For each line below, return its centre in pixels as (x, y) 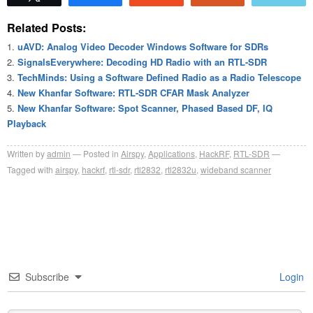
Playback (27, 123)
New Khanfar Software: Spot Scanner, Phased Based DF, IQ (145, 108)
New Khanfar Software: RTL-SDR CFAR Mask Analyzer (133, 92)
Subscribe (47, 276)
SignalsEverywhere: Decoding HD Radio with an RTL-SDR (142, 61)
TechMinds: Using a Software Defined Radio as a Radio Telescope (159, 77)
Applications (172, 153)
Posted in (101, 153)
